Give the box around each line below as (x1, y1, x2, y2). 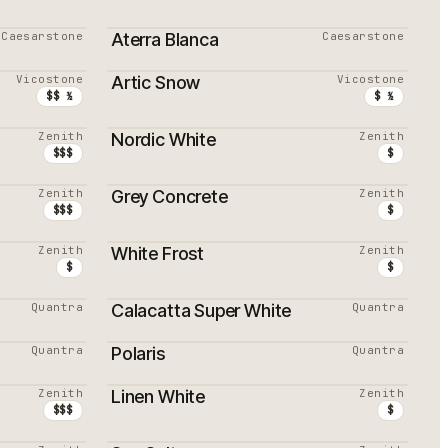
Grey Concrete (111, 186, 228, 207)
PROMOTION (130, 46, 212, 59)
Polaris (111, 343, 165, 364)
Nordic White (111, 129, 216, 150)
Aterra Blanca (111, 29, 219, 50)
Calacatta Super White (111, 300, 292, 321)
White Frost (111, 243, 205, 264)
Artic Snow (111, 72, 201, 93)
